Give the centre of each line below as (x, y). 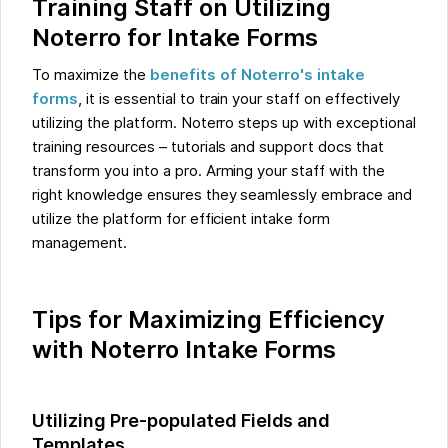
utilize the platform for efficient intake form (181, 218)
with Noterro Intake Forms (184, 349)
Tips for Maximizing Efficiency (209, 319)
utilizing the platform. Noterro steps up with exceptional (224, 122)
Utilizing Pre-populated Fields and (181, 420)
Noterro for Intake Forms (175, 37)
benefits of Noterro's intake (257, 74)
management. (79, 242)
